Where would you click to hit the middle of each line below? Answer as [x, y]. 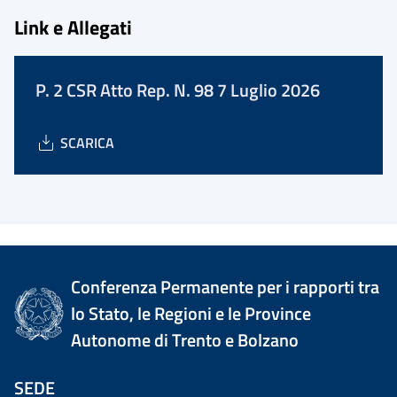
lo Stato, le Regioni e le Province [191, 313]
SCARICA [87, 143]
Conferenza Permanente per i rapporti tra [226, 287]
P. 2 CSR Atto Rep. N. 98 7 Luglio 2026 [178, 90]
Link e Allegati [73, 27]
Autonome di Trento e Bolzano [185, 340]
